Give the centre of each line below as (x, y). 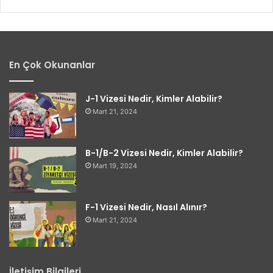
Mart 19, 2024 (115, 165)
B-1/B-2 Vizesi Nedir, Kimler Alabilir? (164, 153)
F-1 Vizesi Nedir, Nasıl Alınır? (146, 207)
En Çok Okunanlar (52, 65)
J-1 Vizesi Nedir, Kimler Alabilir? (154, 98)
